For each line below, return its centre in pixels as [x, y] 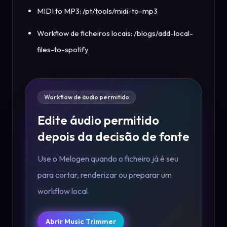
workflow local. [64, 191]
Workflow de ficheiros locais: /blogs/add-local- [115, 33]
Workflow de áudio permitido [87, 97]
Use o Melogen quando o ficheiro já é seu [108, 158]
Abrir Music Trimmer [81, 221]
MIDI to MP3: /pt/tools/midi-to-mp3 [97, 11]
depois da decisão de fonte [113, 136]
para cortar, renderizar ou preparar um [105, 175]
